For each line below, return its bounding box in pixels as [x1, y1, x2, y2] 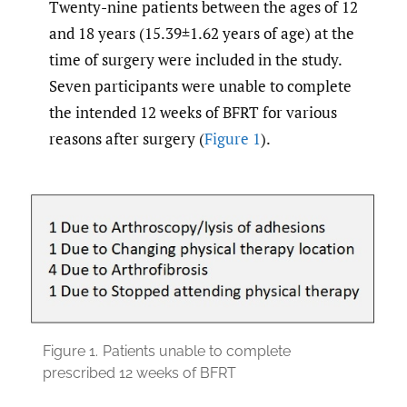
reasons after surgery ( [49, 127, 204, 149]
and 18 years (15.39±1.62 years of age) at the [49, 22, 354, 44]
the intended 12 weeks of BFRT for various [49, 101, 337, 123]
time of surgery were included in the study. [49, 48, 342, 70]
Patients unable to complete [103, 342, 291, 361]
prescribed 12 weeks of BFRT [43, 364, 236, 382]
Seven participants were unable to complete [49, 74, 352, 96]
